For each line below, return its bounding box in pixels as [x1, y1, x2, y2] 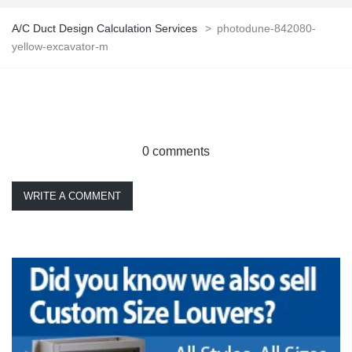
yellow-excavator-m [12, 40, 108, 53]
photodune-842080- [217, 22, 316, 35]
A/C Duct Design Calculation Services [12, 22, 197, 35]
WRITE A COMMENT [24, 190, 121, 203]
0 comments [142, 145, 210, 159]
